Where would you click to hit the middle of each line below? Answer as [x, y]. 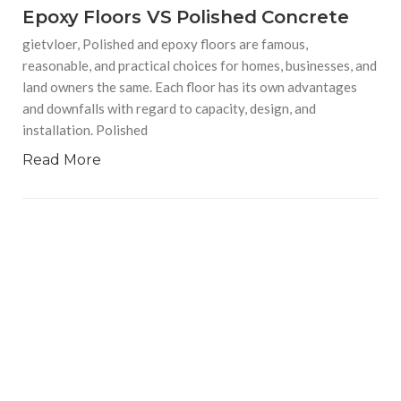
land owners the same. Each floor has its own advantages [190, 86]
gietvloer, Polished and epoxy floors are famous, [165, 43]
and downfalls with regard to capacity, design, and [169, 108]
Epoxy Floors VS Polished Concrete [186, 17]
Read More [62, 159]
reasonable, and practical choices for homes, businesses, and [200, 65]
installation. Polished [85, 129]
